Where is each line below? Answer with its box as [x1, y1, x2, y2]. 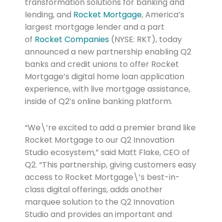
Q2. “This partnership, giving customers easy [24, 159, 196, 171]
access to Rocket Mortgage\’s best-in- [24, 171, 180, 183]
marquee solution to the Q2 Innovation [24, 196, 174, 208]
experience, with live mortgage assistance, [24, 83, 190, 95]
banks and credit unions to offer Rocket [24, 58, 179, 70]
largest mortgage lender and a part [24, 21, 165, 33]
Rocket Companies [34, 34, 109, 46]
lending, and [24, 9, 73, 21]
